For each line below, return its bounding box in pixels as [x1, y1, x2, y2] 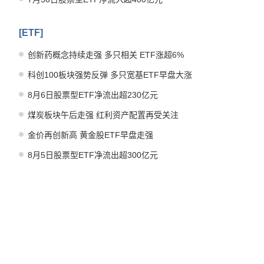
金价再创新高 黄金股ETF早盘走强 [27, 130, 153, 140]
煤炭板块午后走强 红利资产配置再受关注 [27, 110, 179, 120]
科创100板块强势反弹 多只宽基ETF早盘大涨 [27, 70, 192, 80]
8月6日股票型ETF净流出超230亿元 [27, 90, 158, 100]
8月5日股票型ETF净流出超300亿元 [27, 150, 158, 160]
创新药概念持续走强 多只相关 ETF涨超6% [27, 50, 184, 60]
